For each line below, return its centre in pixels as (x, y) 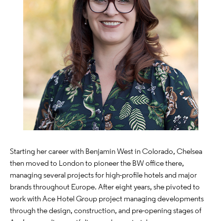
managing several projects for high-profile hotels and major (103, 174)
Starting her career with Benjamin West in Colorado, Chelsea (106, 151)
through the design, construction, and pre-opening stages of (106, 210)
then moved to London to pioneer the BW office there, (97, 163)
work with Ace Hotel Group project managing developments (107, 198)
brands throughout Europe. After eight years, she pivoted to (105, 186)
